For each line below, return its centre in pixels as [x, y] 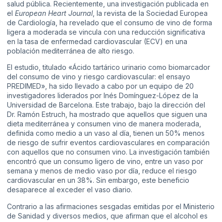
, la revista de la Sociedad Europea [150, 13]
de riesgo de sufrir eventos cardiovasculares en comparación [108, 143]
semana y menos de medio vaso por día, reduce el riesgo [102, 171]
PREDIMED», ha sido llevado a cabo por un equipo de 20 [100, 86]
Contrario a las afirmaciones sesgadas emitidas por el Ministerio [111, 206]
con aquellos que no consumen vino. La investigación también [108, 152]
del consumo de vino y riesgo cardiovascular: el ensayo [99, 77]
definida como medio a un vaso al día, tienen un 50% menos [106, 133]
